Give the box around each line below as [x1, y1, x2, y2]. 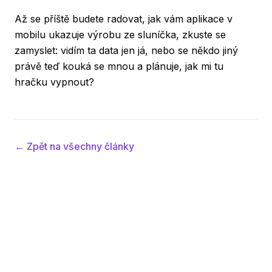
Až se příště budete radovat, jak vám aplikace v [15, 13, 233, 25]
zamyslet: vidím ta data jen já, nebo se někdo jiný [15, 44, 238, 56]
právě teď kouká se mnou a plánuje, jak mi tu [15, 60, 223, 72]
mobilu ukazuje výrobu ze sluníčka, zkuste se [15, 29, 226, 41]
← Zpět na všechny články [15, 140, 134, 152]
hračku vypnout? [15, 76, 94, 88]
